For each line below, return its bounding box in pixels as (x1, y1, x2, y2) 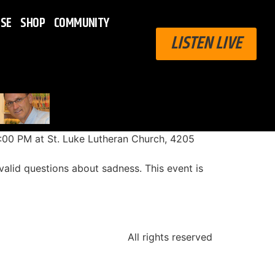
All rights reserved (128, 231, 212, 243)
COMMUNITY (54, 13, 109, 34)
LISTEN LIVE (170, 29, 242, 57)
